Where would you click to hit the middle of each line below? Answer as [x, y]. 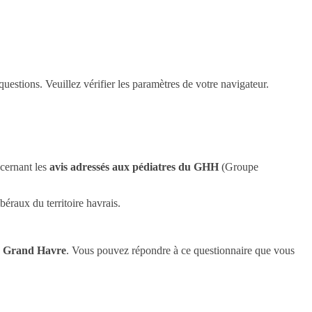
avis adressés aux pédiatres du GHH [134, 166]
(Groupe [239, 166]
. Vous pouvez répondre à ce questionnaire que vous [180, 250]
